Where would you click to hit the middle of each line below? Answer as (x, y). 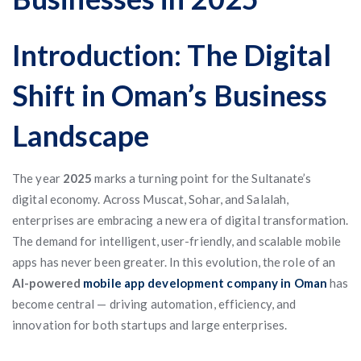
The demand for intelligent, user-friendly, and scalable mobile (177, 241)
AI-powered (48, 283)
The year (37, 178)
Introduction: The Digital (172, 55)
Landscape (81, 135)
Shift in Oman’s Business (170, 95)
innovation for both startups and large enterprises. (150, 325)
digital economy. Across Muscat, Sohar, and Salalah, (151, 199)
